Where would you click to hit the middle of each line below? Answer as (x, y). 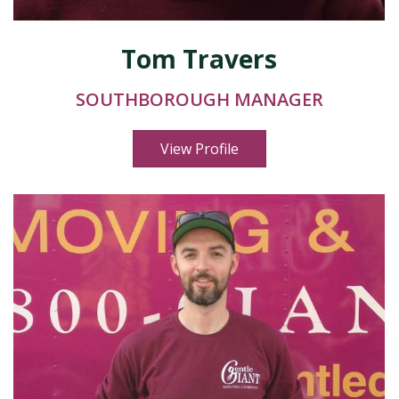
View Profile (199, 149)
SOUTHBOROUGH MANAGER (199, 99)
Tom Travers (199, 59)
